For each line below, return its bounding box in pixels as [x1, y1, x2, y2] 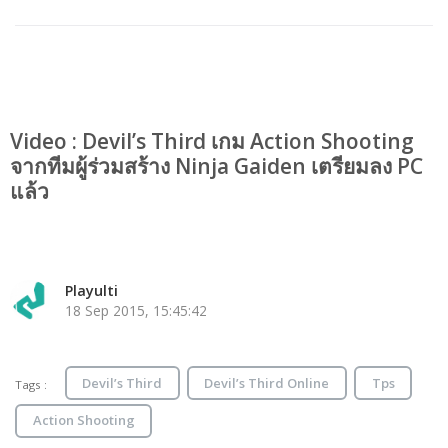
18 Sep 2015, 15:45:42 [65, 301, 207, 321]
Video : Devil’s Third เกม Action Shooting [10, 127, 414, 156]
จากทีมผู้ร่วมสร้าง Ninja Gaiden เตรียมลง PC [10, 152, 423, 181]
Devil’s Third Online [204, 373, 330, 392]
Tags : [15, 377, 50, 393]
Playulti [65, 281, 118, 301]
